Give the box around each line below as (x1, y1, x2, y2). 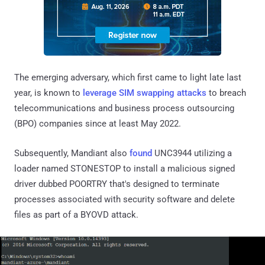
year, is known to (14, 87, 83, 98)
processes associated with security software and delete (14, 193, 235, 205)
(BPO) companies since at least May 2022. (14, 118, 181, 129)
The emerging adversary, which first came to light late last (14, 72, 241, 83)
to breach (206, 87, 246, 98)
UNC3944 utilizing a (152, 147, 232, 159)
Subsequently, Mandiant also (14, 147, 130, 159)
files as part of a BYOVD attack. (14, 209, 138, 220)
